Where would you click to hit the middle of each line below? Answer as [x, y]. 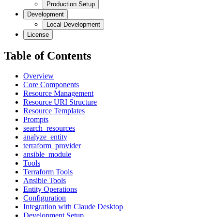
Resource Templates [54, 111]
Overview [39, 76]
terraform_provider [52, 146]
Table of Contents [47, 55]
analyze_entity [45, 137]
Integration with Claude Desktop [73, 207]
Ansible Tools [45, 181]
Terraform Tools [48, 172]
